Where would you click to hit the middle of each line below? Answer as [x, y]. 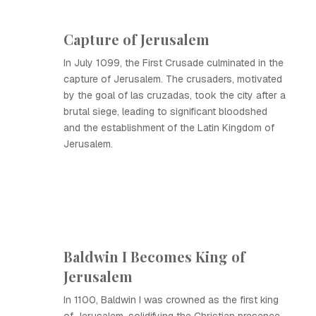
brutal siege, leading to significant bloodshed [165, 111]
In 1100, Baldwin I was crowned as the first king [171, 300]
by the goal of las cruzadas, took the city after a [175, 95]
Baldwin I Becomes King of [154, 256]
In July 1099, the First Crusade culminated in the [174, 63]
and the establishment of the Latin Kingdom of [169, 128]
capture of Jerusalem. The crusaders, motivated [173, 79]
